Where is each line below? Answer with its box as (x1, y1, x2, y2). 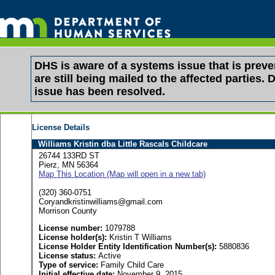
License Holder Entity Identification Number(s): (39, 242, 217, 252)
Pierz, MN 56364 (39, 160, 98, 169)
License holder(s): (39, 233, 107, 242)
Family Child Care (98, 260, 164, 270)
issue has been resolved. (34, 85, 165, 98)
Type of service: (39, 260, 98, 270)
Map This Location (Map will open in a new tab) (39, 169, 206, 179)
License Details (32, 123, 90, 132)
